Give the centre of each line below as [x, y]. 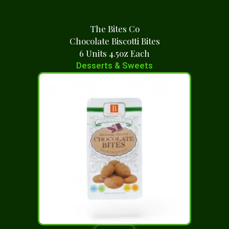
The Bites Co [114, 29]
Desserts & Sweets [114, 65]
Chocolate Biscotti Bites [114, 41]
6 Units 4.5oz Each [114, 53]
